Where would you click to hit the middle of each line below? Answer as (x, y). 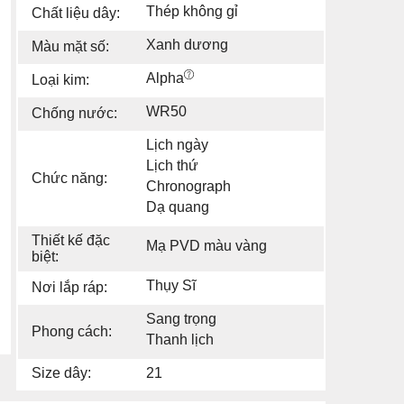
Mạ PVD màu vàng (207, 245)
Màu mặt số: (70, 46)
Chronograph (188, 186)
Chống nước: (74, 113)
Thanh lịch (180, 339)
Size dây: (61, 372)
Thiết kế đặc (71, 240)
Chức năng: (69, 178)
